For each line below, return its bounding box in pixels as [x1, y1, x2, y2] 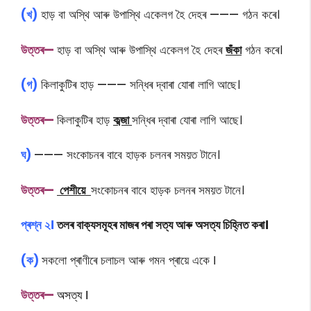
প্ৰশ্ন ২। [21, 217, 54, 233]
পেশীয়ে [57, 181, 91, 199]
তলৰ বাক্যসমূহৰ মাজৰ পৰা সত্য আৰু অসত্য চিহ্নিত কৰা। [54, 217, 269, 233]
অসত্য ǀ [57, 287, 88, 303]
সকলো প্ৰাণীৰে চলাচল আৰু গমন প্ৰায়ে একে [42, 251, 213, 269]
